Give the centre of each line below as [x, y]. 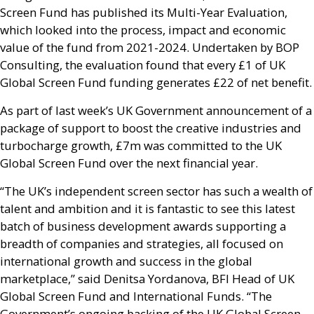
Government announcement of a [222, 110]
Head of [254, 279]
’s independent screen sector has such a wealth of [178, 191]
